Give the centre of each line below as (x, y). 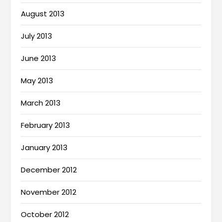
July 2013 (37, 36)
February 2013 (46, 125)
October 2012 (45, 215)
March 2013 (41, 103)
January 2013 (44, 148)
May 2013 (37, 81)
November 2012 (49, 192)
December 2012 (49, 170)
